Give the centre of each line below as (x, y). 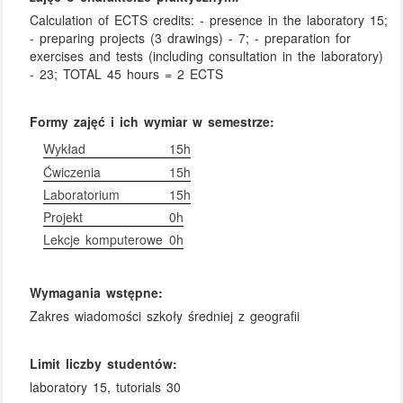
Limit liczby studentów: (104, 364)
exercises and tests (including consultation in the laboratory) (207, 55)
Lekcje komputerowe (103, 240)
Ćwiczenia (72, 171)
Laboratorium (82, 194)
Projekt (63, 217)
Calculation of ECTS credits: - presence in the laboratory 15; (209, 19)
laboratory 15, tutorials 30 (106, 386)
